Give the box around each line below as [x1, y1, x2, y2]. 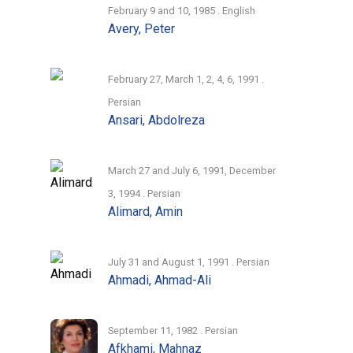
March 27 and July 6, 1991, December [108, 164, 277, 176]
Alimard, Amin [108, 203, 184, 219]
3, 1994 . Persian [108, 187, 181, 199]
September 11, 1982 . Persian [108, 324, 239, 336]
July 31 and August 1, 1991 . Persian [108, 255, 270, 268]
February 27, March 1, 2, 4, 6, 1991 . [108, 72, 265, 85]
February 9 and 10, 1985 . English [108, 4, 256, 17]
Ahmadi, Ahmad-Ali [108, 272, 212, 288]
